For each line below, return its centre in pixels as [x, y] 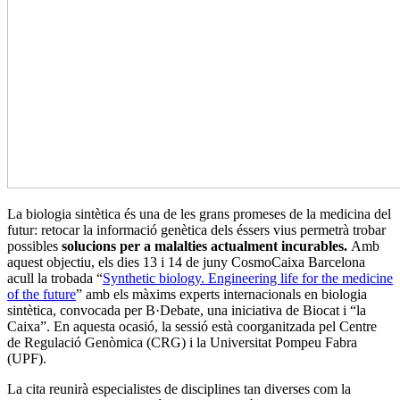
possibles [34, 246]
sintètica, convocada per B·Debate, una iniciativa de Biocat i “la [187, 311]
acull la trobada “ [55, 279]
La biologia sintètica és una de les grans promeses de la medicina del [199, 214]
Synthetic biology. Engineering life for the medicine [248, 279]
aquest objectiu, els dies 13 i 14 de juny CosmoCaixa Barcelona [186, 262]
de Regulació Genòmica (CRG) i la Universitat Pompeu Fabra [182, 343]
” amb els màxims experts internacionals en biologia [221, 295]
